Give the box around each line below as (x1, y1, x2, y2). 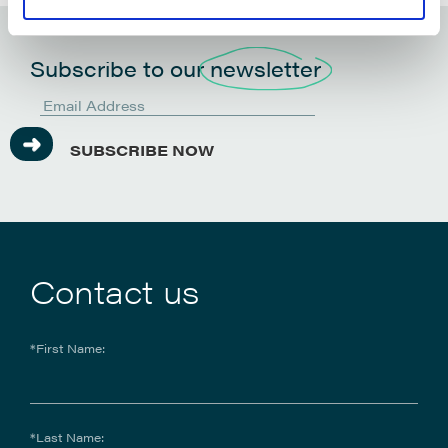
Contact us (30, 268, 199, 314)
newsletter (210, 53, 321, 84)
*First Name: (30, 339, 105, 358)
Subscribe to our (30, 53, 210, 84)
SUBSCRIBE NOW (70, 138, 214, 160)
